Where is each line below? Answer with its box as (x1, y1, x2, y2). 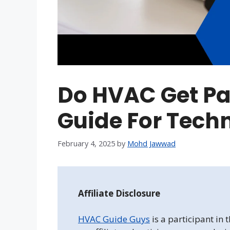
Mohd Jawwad (127, 138, 176, 148)
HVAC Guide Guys (78, 213, 150, 225)
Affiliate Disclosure (78, 187, 160, 199)
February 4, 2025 (57, 138, 115, 148)
